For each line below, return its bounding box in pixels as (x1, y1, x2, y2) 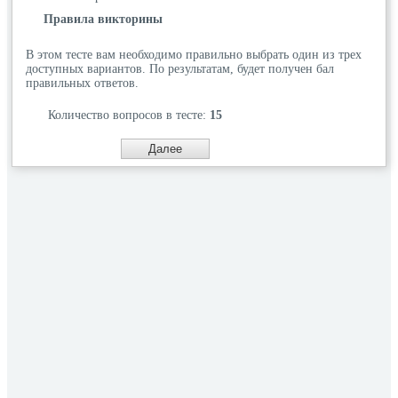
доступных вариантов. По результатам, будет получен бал (26, 61, 334, 76)
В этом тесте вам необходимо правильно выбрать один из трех (26, 47, 362, 61)
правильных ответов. (26, 76, 139, 90)
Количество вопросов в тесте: (48, 107, 210, 122)
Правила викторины (44, 12, 163, 26)
